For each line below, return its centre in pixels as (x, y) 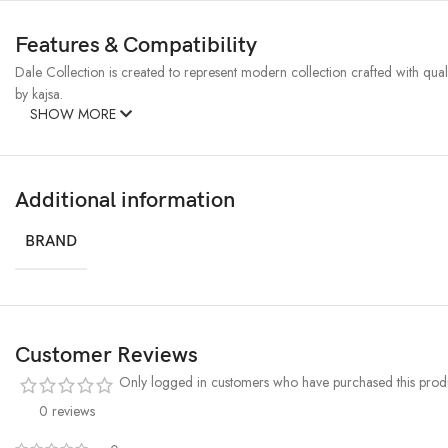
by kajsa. (39, 94)
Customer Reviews (106, 356)
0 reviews (67, 411)
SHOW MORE (75, 114)
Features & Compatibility (136, 46)
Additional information (125, 201)
